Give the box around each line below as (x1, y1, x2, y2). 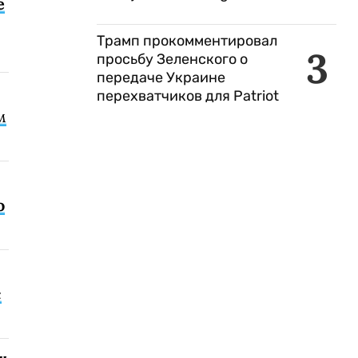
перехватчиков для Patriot (97, 87, 282, 105)
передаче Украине (97, 69, 225, 86)
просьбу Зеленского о (97, 50, 248, 68)
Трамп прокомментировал (97, 32, 277, 50)
